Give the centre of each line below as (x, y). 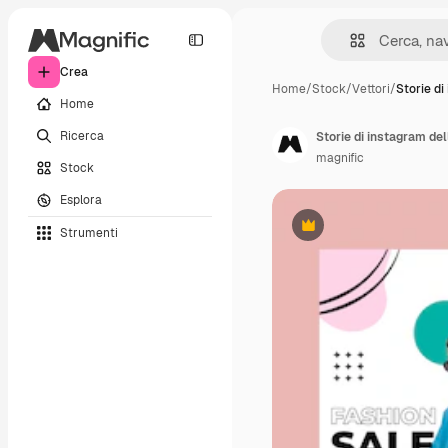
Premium (332, 232)
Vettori (371, 89)
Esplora (81, 199)
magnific (340, 158)
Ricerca (82, 135)
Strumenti (89, 232)
